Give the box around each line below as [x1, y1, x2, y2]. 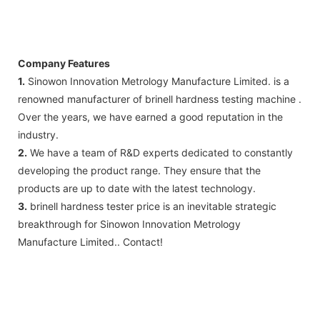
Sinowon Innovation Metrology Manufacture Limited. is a [25, 75, 289, 88]
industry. [18, 129, 59, 141]
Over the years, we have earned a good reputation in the [18, 111, 283, 124]
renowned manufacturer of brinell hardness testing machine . [18, 93, 301, 106]
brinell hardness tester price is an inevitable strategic [27, 200, 276, 213]
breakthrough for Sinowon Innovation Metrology [18, 218, 241, 231]
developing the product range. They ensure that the [18, 164, 261, 177]
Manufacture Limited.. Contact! [18, 236, 163, 249]
